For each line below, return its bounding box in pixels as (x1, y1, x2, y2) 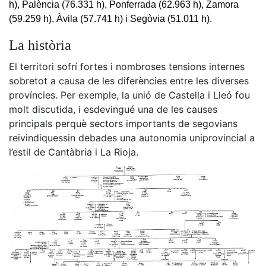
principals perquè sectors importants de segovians (9, 117, 237, 129)
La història (9, 37, 71, 53)
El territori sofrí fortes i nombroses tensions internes (9, 60, 245, 72)
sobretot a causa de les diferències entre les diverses (9, 74, 249, 87)
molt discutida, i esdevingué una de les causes (9, 103, 217, 115)
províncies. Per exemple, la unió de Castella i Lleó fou (9, 88, 250, 101)
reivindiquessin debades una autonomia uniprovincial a (9, 131, 255, 144)
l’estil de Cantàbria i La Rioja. (9, 145, 138, 158)
